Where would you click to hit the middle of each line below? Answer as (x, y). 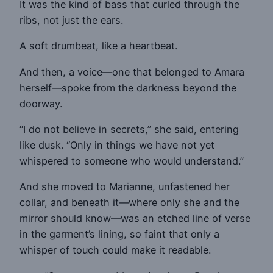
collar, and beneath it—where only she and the (129, 203)
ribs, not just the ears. (71, 20)
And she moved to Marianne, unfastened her (125, 187)
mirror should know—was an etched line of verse (135, 218)
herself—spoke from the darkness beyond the (128, 87)
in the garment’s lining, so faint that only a (119, 234)
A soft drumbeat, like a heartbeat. (98, 46)
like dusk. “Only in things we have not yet (117, 145)
